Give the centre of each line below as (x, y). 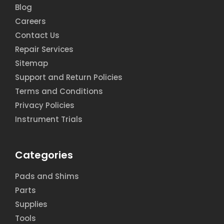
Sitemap (31, 63)
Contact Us (37, 35)
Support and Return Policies (69, 77)
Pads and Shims (47, 176)
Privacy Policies (45, 105)
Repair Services (44, 49)
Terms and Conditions (59, 91)
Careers (30, 21)
